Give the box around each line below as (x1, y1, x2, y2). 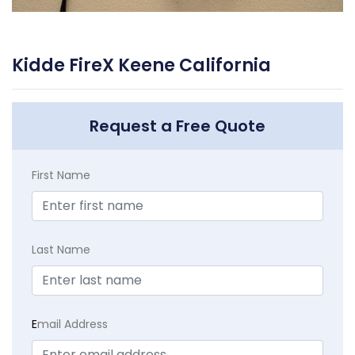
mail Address (37, 315, 108, 332)
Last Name (32, 241, 90, 258)
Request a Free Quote (90, 114, 265, 137)
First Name (32, 166, 90, 183)
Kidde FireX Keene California (12, 52, 271, 78)
